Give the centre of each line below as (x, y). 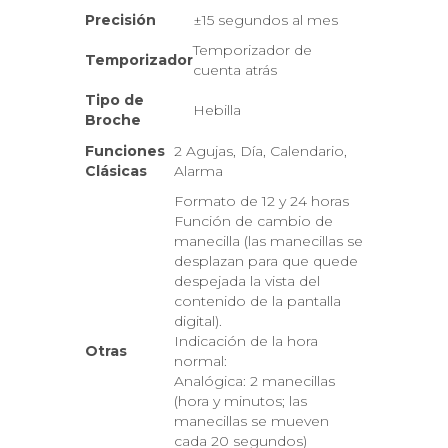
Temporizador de (252, 50)
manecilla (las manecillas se (268, 241)
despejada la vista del (247, 281)
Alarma (198, 171)
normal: (200, 361)
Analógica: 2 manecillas (254, 381)
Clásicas (116, 171)
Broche (113, 120)
